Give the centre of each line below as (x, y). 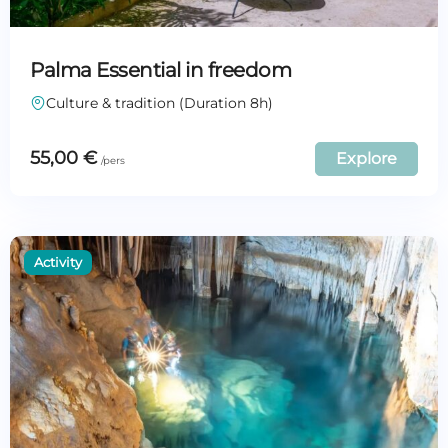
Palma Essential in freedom (160, 69)
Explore (366, 158)
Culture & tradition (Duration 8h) (159, 102)
